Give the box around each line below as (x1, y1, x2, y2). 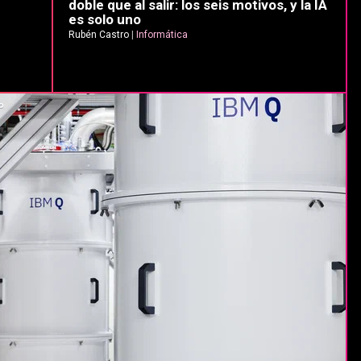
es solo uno (68, 11, 141, 28)
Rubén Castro (68, 29, 129, 41)
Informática (136, 29, 188, 41)
